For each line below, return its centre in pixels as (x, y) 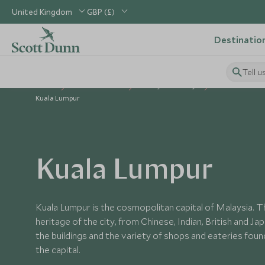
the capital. (58, 250)
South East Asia (98, 85)
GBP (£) (101, 12)
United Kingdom (42, 12)
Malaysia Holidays (170, 85)
